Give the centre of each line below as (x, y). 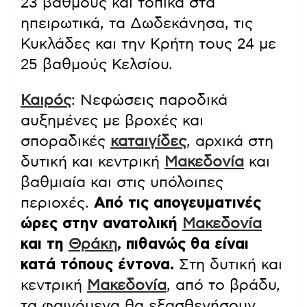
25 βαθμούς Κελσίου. (97, 65)
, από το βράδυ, (223, 285)
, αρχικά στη (230, 142)
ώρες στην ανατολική (101, 224)
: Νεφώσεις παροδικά (149, 100)
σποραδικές (65, 142)
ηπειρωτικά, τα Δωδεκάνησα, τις (137, 24)
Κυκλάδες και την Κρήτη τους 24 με (148, 44)
